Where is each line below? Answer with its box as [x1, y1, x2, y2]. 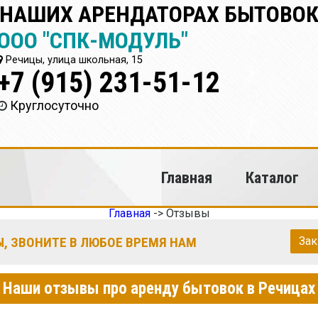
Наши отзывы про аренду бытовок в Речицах [3, 278, 315, 298]
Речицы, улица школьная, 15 [3, 54, 143, 66]
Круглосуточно [10, 98, 99, 113]
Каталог [245, 168, 299, 187]
